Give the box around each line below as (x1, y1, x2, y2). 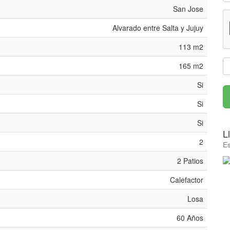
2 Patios (177, 156, 203, 166)
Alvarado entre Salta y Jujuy (112, 23, 203, 33)
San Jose (173, 4, 203, 14)
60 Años (177, 213, 203, 223)
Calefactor (170, 175, 203, 185)
